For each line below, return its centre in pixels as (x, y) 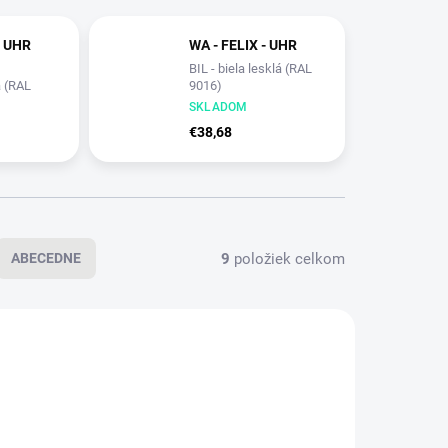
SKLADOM (218, 107)
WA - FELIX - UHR (242, 45)
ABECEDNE (46, 258)
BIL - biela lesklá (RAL (250, 69)
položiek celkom (287, 258)
